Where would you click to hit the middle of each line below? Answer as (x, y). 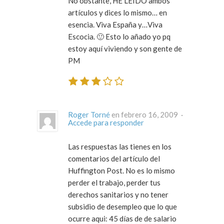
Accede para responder (106, 122)
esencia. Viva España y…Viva (115, 25)
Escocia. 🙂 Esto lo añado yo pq (119, 37)
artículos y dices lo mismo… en (117, 13)
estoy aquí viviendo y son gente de (125, 49)
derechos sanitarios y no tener (118, 194)
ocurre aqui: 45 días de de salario (122, 218)
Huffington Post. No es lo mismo (121, 170)
